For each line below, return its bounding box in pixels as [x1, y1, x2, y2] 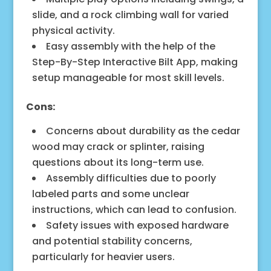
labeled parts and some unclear [31, 186, 189, 201]
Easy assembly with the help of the [45, 39, 215, 53]
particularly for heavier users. [31, 249, 175, 264]
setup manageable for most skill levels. [31, 70, 224, 85]
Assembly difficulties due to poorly [45, 171, 216, 185]
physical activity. [31, 23, 115, 38]
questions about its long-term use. [31, 155, 204, 169]
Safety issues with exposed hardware [45, 218, 229, 232]
